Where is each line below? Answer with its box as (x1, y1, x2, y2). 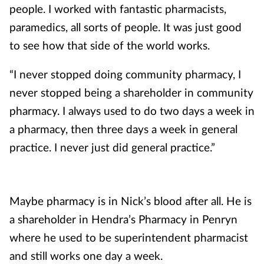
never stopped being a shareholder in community (9, 85, 253, 99)
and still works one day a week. (9, 249, 163, 262)
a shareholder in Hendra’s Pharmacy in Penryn (9, 212, 237, 226)
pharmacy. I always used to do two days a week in (9, 104, 255, 117)
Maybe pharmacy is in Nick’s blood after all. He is (9, 194, 252, 207)
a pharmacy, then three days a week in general (9, 122, 237, 136)
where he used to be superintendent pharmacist (9, 230, 248, 244)
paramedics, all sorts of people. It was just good (9, 20, 242, 34)
